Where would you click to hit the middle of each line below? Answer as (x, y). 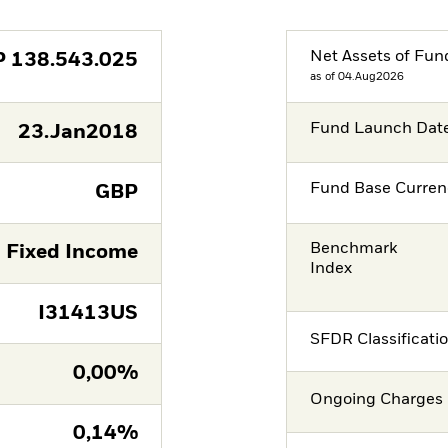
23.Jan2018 (77, 132)
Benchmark (354, 249)
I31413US (87, 313)
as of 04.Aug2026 (357, 76)
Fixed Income (71, 253)
